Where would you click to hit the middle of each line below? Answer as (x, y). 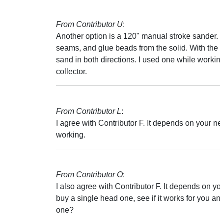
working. (71, 135)
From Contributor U (89, 24)
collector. (71, 71)
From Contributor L (89, 111)
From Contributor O (89, 175)
